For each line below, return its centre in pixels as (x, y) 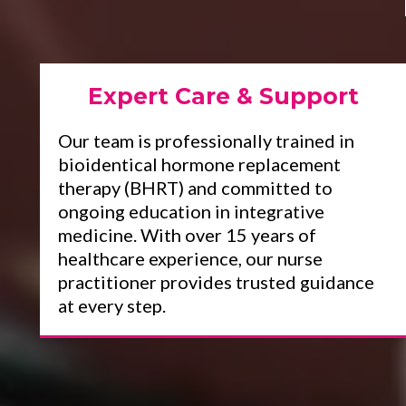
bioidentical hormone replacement (199, 164)
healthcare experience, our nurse (190, 258)
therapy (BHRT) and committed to (195, 188)
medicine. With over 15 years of (187, 235)
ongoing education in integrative (191, 211)
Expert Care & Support (223, 96)
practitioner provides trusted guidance (216, 282)
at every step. (111, 305)
